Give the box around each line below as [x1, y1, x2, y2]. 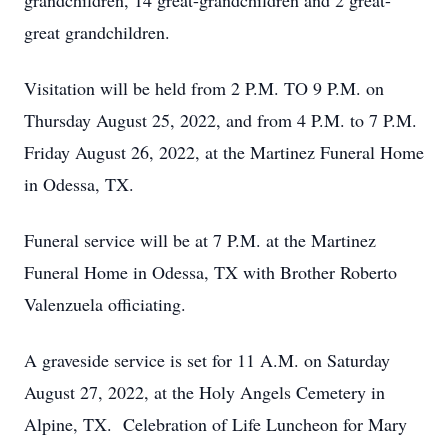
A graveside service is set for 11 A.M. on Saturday [24, 348, 390, 372]
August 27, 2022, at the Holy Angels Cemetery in [24, 380, 385, 404]
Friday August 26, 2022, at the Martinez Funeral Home [24, 140, 424, 164]
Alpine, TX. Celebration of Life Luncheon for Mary [24, 412, 407, 436]
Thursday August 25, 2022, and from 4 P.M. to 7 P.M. [24, 108, 417, 132]
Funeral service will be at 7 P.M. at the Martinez [24, 228, 376, 252]
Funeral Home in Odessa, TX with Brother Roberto [24, 260, 397, 284]
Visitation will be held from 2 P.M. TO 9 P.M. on [24, 76, 384, 100]
